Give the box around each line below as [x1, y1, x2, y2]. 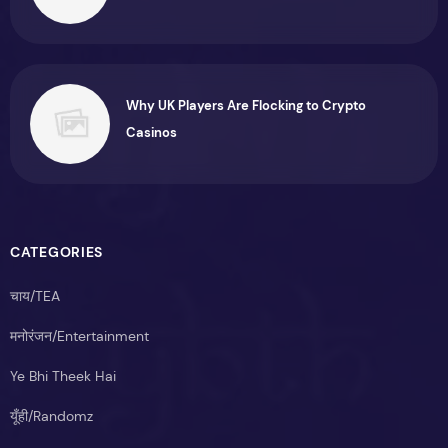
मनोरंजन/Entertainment [10, 326, 149, 345]
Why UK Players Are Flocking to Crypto [126, 96, 158, 114]
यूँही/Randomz [10, 406, 93, 425]
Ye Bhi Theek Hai [10, 366, 116, 385]
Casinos [126, 123, 177, 141]
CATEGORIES [10, 242, 103, 261]
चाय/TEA [10, 286, 60, 305]
